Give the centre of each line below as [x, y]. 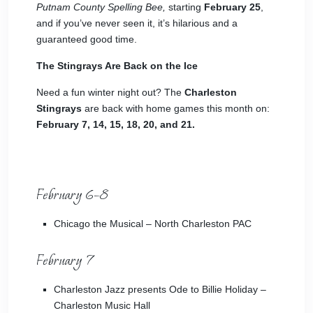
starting [185, 7]
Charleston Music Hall [102, 305]
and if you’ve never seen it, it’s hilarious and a [137, 23]
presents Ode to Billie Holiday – [196, 289]
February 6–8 [72, 194]
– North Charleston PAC [197, 224]
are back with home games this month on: [176, 108]
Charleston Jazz [89, 289]
